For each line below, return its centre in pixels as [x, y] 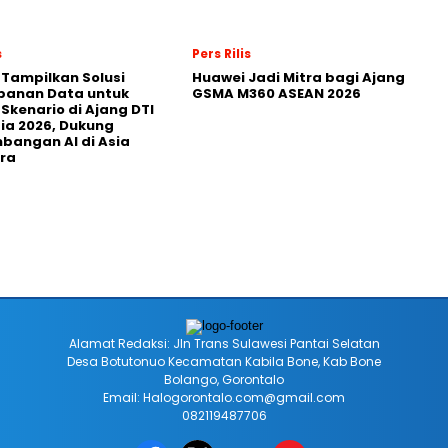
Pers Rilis [221, 53]
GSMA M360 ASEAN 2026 [276, 93]
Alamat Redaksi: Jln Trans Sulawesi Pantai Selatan [224, 343]
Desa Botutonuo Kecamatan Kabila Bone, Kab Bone [224, 361]
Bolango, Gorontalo [224, 379]
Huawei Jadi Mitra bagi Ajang [298, 77]
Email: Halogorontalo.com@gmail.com [224, 397]
